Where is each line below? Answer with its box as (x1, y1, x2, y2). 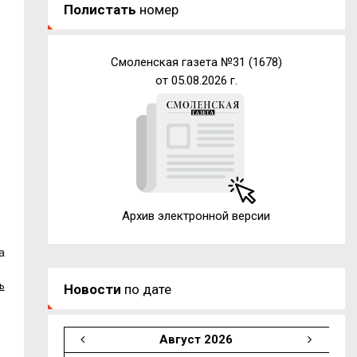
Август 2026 (159, 331, 233, 347)
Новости (63, 280, 121, 297)
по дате (120, 280, 171, 297)
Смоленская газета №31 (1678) (110, 54, 282, 69)
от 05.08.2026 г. (155, 73, 237, 88)
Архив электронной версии (122, 208, 271, 223)
